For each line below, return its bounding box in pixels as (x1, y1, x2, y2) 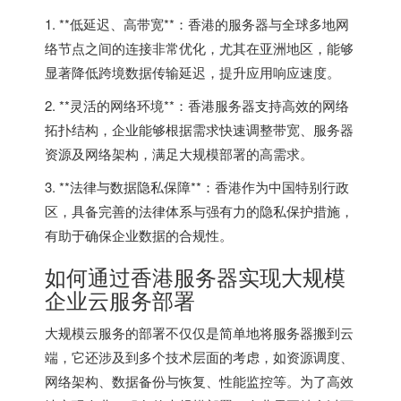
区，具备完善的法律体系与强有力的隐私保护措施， (45, 200, 354, 220)
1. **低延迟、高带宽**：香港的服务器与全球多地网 (45, 13, 349, 33)
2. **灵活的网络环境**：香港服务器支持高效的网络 (45, 95, 349, 115)
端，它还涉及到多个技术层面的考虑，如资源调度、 (45, 346, 354, 366)
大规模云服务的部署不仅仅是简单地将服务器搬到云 (45, 322, 354, 342)
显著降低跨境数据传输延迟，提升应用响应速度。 (45, 62, 340, 81)
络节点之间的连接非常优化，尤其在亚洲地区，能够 (45, 38, 354, 57)
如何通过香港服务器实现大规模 (45, 260, 346, 292)
